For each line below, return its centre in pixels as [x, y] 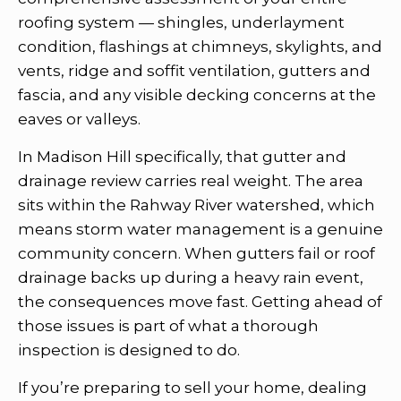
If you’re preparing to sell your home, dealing [192, 387]
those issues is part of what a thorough [168, 325]
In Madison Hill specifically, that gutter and [182, 156]
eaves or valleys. [79, 119]
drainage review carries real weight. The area [191, 180]
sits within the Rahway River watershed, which [196, 205]
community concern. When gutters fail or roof [196, 253]
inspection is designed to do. [129, 350]
